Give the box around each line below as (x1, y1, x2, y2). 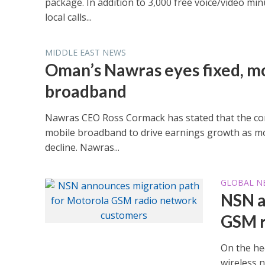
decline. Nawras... (44, 141, 119, 154)
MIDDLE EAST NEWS (44, 47, 126, 58)
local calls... (44, 11, 92, 24)
